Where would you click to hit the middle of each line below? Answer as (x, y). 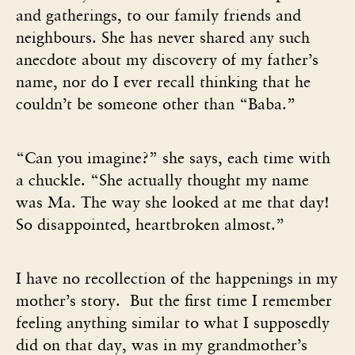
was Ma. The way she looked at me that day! (173, 202)
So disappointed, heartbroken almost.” (150, 224)
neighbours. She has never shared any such (163, 37)
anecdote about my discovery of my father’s (167, 59)
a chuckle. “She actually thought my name (162, 179)
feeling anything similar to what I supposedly (173, 322)
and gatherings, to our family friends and (158, 15)
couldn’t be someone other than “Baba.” (156, 103)
